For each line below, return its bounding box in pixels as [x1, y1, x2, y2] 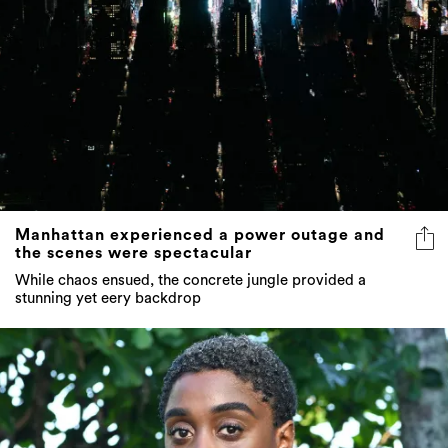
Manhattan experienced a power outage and [15, 227, 385, 244]
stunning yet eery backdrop [15, 291, 201, 307]
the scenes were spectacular [15, 245, 252, 262]
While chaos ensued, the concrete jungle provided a [15, 273, 366, 289]
